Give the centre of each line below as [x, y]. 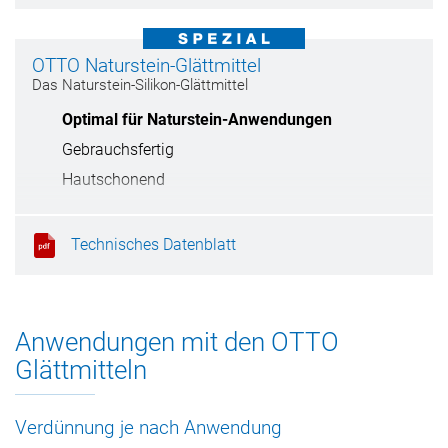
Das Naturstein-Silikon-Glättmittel [140, 85]
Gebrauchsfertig [118, 149]
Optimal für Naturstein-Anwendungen [197, 119]
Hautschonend [113, 179]
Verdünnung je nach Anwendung [148, 427]
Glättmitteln [81, 370]
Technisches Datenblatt [153, 244]
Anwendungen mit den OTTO [177, 342]
